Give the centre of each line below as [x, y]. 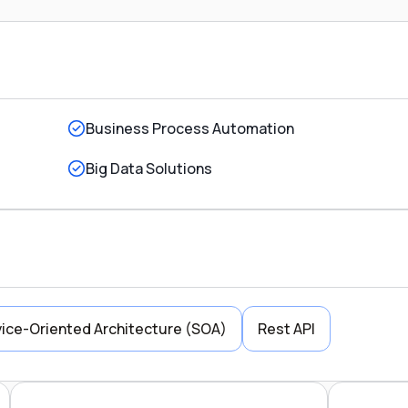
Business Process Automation [190, 128]
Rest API [286, 328]
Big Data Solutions [149, 168]
